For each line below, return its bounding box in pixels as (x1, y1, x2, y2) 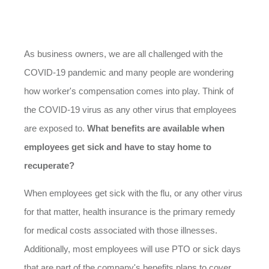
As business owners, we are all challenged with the (24, 49, 223, 59)
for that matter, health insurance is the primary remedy (24, 207, 235, 217)
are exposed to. (24, 123, 87, 133)
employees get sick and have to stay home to (24, 142, 211, 152)
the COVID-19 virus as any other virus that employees (24, 104, 237, 115)
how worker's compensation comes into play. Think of (24, 86, 234, 96)
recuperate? (24, 160, 74, 171)
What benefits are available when (87, 123, 225, 133)
